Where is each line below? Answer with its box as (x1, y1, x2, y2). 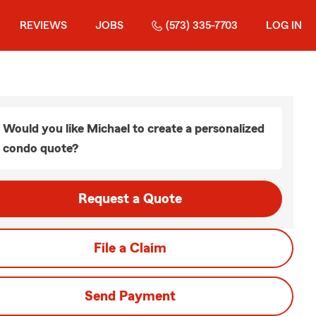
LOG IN (266, 20, 302, 31)
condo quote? (3, 142, 78, 154)
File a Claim (93, 241, 166, 255)
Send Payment (84, 289, 176, 303)
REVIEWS (20, 20, 67, 31)
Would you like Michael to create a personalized (3, 122, 265, 135)
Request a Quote (78, 192, 182, 206)
